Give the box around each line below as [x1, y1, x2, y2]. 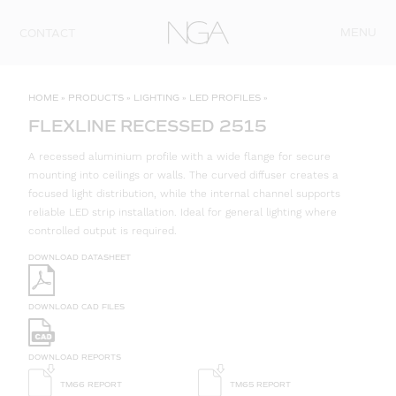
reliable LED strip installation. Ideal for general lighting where [28, 206, 337, 220]
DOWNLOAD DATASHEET [28, 253, 131, 263]
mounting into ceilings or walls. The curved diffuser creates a [28, 169, 339, 183]
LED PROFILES [189, 92, 261, 103]
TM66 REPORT [55, 380, 122, 390]
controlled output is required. [28, 225, 177, 239]
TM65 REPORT [225, 380, 291, 390]
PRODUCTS [68, 92, 124, 103]
